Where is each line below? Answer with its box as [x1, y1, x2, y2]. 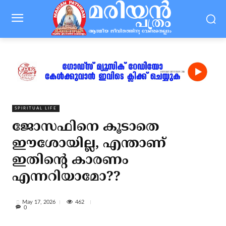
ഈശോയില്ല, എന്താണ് [12, 136, 166, 152]
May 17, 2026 [22, 199, 55, 205]
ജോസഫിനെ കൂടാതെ [12, 119, 159, 136]
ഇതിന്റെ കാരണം [12, 152, 129, 169]
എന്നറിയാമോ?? [12, 169, 121, 186]
